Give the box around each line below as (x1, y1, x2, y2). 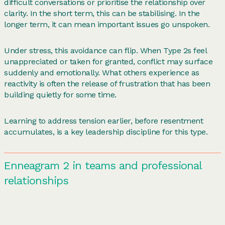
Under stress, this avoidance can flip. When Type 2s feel (4, 45, 206, 55)
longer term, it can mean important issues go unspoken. (4, 19, 209, 29)
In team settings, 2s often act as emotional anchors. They (4, 203, 211, 213)
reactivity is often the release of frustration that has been (4, 78, 210, 88)
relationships (4, 174, 68, 187)
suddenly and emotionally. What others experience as (4, 67, 199, 77)
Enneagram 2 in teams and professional (4, 159, 202, 172)
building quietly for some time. (4, 89, 117, 99)
